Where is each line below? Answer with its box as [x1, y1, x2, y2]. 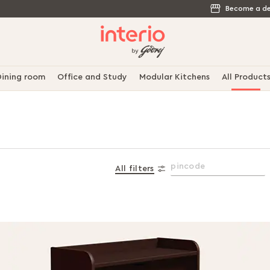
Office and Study [57, 73, 127, 81]
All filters [115, 165, 154, 173]
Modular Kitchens [139, 73, 210, 81]
